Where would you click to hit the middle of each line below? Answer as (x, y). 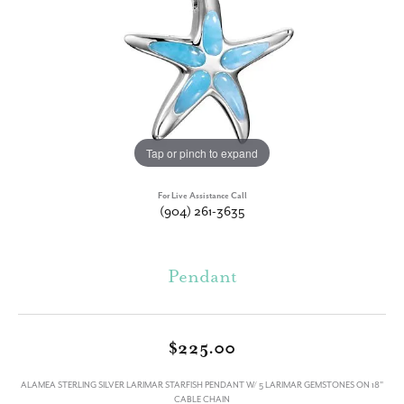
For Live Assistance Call (202, 196)
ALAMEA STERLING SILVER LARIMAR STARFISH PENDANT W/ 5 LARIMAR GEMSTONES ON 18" (202, 386)
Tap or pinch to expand (202, 152)
